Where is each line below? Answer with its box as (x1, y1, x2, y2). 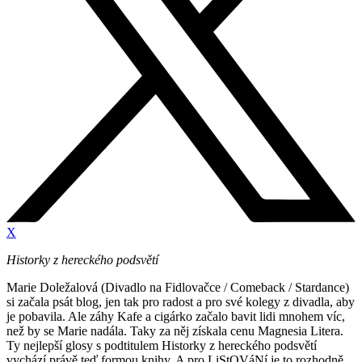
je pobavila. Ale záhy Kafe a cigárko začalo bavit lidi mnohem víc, (6, 309, 345, 324)
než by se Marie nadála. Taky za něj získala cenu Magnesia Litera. (6, 324, 343, 339)
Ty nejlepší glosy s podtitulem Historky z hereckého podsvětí (6, 339, 317, 353)
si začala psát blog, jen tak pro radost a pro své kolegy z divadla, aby (6, 295, 355, 309)
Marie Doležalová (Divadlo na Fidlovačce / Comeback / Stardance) (6, 280, 349, 295)
